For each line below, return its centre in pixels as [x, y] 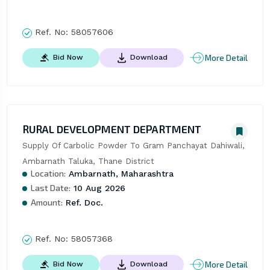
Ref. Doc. [83, 203]
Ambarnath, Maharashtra [119, 174]
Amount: [46, 202]
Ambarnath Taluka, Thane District [88, 162]
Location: [48, 174]
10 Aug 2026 [98, 188]
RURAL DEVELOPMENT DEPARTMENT [111, 129]
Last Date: [50, 188]
